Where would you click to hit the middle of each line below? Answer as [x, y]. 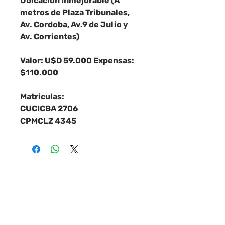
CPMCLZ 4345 [48, 121]
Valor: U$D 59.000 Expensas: [77, 61]
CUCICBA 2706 [49, 109]
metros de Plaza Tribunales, [75, 12]
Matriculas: [42, 97]
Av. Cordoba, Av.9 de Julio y [74, 24]
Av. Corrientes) [50, 36]
